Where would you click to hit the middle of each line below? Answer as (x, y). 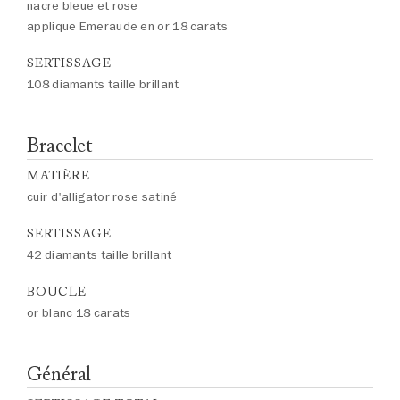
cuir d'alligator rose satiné (102, 197)
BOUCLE (57, 292)
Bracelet (60, 145)
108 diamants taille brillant (103, 84)
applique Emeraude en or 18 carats (127, 26)
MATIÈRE (58, 175)
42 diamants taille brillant (100, 255)
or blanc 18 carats (79, 313)
